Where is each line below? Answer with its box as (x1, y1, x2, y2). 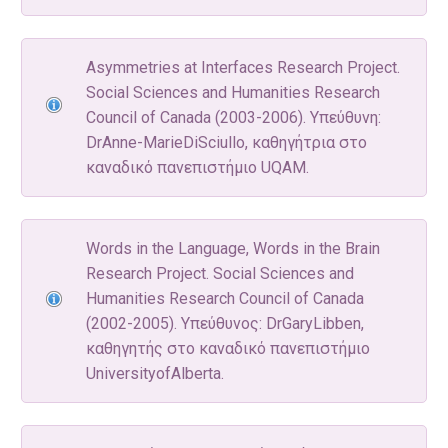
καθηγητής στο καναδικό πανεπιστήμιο (86, 338, 370, 358)
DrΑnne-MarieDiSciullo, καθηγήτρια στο (86, 132, 367, 152)
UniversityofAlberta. (86, 363, 224, 383)
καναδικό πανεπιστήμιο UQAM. (86, 157, 309, 177)
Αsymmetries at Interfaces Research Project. (86, 57, 400, 77)
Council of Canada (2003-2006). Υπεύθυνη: (86, 107, 381, 127)
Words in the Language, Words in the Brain (86, 238, 380, 258)
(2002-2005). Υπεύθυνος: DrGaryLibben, (86, 313, 364, 333)
